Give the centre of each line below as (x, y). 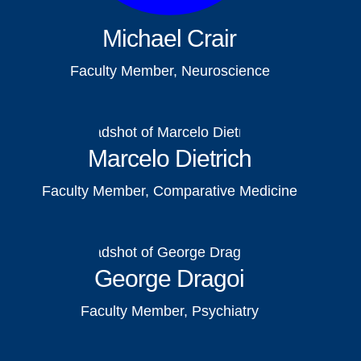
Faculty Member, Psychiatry (170, 311)
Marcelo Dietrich (169, 159)
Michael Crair (170, 39)
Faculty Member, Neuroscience (170, 71)
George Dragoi (170, 279)
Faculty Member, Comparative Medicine (170, 191)
